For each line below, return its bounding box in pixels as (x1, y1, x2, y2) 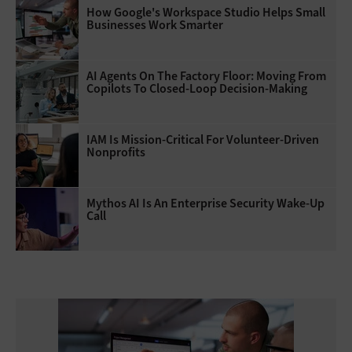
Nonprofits (86, 143, 145, 160)
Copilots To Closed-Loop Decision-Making (86, 79, 307, 97)
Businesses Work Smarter (86, 16, 223, 33)
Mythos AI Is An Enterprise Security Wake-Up (86, 194, 324, 211)
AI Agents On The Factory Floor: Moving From (86, 67, 326, 84)
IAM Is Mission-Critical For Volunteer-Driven (86, 130, 319, 148)
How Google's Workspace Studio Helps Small (86, 3, 325, 20)
